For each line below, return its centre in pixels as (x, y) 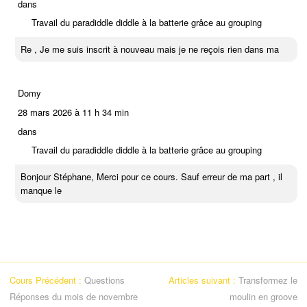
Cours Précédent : (47, 280)
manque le (41, 190)
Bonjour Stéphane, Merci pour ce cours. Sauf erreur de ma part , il (151, 176)
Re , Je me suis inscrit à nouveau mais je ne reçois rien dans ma (150, 49)
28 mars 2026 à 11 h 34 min (73, 112)
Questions (105, 280)
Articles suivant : (204, 280)
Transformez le (268, 280)
